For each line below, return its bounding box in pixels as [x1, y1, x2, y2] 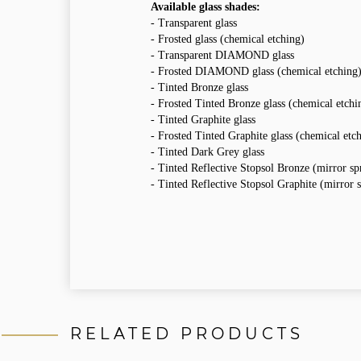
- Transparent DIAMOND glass [151, 49, 294, 62]
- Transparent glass [151, 17, 240, 30]
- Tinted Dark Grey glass [151, 146, 264, 159]
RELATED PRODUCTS [70, 324, 304, 344]
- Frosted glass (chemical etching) [151, 33, 305, 46]
